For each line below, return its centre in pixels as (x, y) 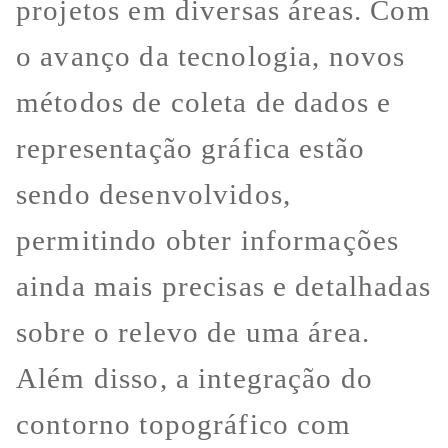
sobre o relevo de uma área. (193, 331)
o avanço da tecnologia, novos (211, 55)
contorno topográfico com (184, 423)
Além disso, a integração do (195, 377)
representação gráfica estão (191, 147)
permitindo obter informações (208, 239)
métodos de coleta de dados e (204, 101)
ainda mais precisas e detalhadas (223, 285)
